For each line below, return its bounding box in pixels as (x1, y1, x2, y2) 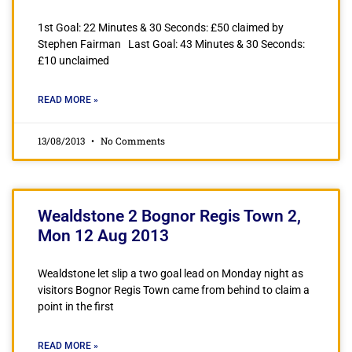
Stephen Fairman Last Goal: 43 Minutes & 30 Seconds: (38, 38, 305, 50)
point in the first (38, 300, 114, 313)
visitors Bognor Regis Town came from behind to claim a (38, 284, 310, 296)
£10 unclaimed (38, 54, 109, 67)
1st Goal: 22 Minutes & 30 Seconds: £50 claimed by (38, 21, 284, 34)
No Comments (98, 134, 165, 147)
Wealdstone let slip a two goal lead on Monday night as (38, 267, 303, 280)
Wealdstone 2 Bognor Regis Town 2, (38, 207, 301, 225)
